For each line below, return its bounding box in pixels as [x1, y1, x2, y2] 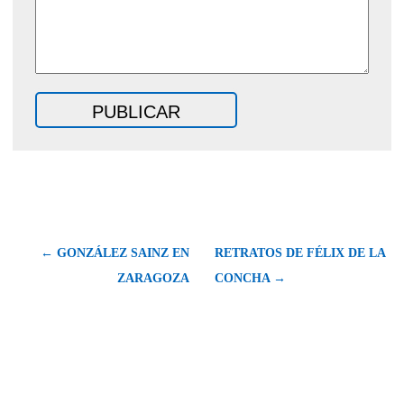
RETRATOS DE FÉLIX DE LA [215, 245, 385, 260]
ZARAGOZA [117, 271, 189, 285]
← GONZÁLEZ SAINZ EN [41, 245, 189, 260]
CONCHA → [215, 271, 286, 285]
